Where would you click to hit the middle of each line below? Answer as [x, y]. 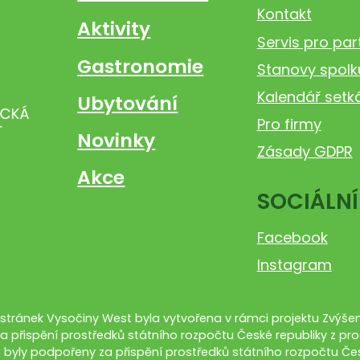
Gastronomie [141, 66]
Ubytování [128, 103]
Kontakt [284, 14]
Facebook [292, 237]
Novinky [117, 141]
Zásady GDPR [305, 152]
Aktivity [114, 29]
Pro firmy [289, 125]
